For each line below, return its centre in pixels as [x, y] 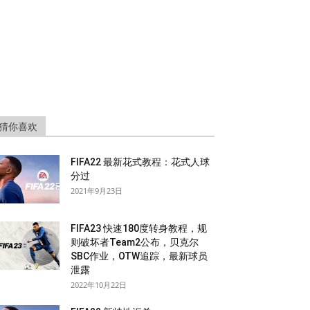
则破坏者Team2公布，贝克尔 [135, 242]
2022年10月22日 [99, 285]
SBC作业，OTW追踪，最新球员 [139, 256]
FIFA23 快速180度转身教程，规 [139, 228]
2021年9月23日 [97, 191]
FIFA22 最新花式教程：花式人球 [140, 162]
